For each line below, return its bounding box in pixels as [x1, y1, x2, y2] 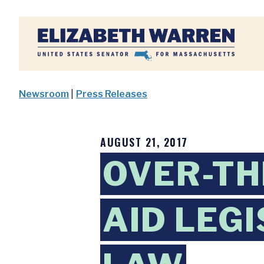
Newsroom [19, 88, 69, 100]
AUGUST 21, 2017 [100, 134, 188, 150]
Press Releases [76, 88, 148, 100]
